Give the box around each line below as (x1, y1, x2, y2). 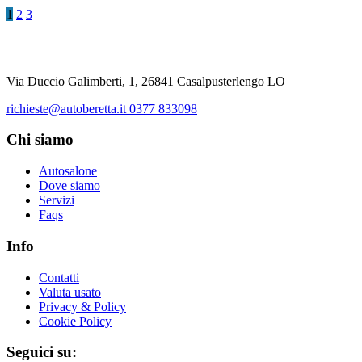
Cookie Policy (39, 314, 112, 328)
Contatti (39, 270, 79, 284)
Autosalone (39, 164, 97, 179)
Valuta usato (39, 284, 101, 299)
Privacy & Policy (39, 299, 126, 314)
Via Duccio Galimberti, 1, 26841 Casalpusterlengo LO (6, 74, 285, 88)
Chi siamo (6, 131, 74, 149)
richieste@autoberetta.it (6, 101, 129, 116)
